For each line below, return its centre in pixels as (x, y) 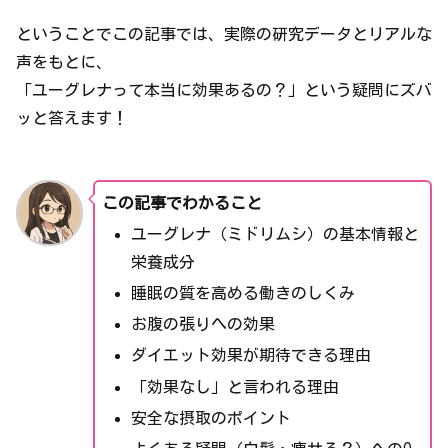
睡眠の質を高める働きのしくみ (242, 293)
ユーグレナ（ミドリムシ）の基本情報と (274, 233)
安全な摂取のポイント (210, 417)
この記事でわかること (181, 202)
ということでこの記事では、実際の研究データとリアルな (224, 33)
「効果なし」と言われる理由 (234, 386)
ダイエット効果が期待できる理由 (250, 355)
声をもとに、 (64, 61)
